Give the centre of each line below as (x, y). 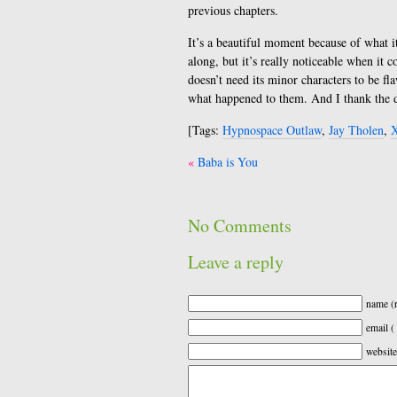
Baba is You (228, 162)
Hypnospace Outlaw (272, 130)
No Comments (240, 226)
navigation (225, 179)
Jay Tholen (356, 130)
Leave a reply (236, 262)
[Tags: (205, 130)
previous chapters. (233, 10)
